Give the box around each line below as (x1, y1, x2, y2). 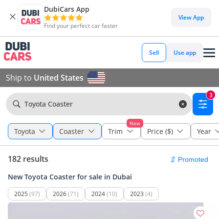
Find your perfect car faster (44, 22, 118, 30)
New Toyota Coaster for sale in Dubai (8, 172, 132, 181)
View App (178, 13, 204, 22)
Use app (174, 48, 196, 57)
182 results (8, 153, 48, 164)
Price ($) (147, 127, 173, 136)
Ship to (6, 72, 34, 83)
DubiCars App (44, 4, 89, 14)
